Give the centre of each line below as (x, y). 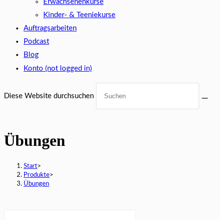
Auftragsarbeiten (50, 28)
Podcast (36, 41)
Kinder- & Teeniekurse (79, 15)
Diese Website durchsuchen (50, 96)
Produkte (37, 175)
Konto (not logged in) (58, 69)
